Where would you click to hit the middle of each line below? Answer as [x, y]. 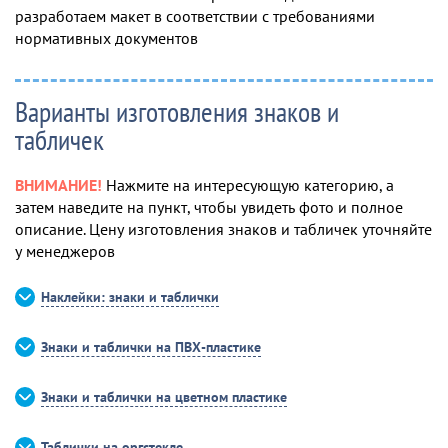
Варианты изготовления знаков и [177, 112]
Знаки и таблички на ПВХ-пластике [151, 347]
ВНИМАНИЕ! [58, 185]
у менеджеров [65, 251]
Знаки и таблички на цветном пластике [164, 397]
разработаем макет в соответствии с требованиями [195, 16]
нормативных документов [106, 38]
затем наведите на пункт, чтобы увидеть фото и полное [209, 207]
